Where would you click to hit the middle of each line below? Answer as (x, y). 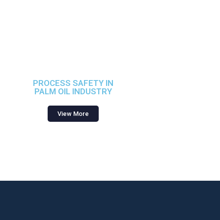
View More (73, 114)
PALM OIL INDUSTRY (73, 91)
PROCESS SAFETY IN (73, 83)
